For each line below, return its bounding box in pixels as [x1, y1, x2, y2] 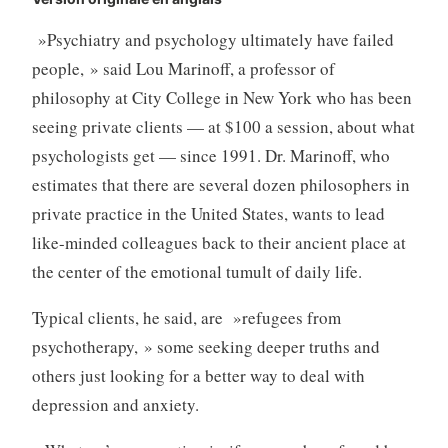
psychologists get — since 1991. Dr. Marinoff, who [31, 143, 390, 167]
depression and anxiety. [31, 392, 199, 416]
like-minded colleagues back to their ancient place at [31, 230, 406, 254]
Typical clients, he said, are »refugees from [31, 305, 341, 329]
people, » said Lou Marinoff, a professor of [31, 56, 335, 80]
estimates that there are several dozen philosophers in [31, 172, 410, 196]
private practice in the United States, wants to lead [31, 201, 385, 225]
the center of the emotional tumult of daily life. [31, 259, 362, 283]
